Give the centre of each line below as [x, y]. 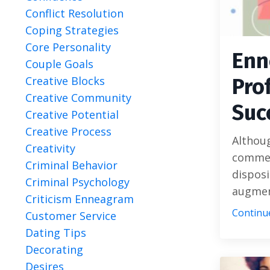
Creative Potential [72, 115]
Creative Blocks [65, 81]
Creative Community [78, 98]
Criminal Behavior [71, 165]
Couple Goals [59, 64]
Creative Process [68, 131]
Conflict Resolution [74, 13]
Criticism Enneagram [80, 199]
